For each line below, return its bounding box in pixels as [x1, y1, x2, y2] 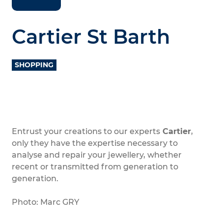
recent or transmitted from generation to [12, 162, 178, 171]
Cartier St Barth [12, 25, 170, 49]
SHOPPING [15, 60, 54, 69]
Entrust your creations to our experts [12, 127, 160, 136]
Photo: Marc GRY [12, 197, 79, 207]
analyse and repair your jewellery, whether [12, 150, 182, 160]
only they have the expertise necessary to [12, 138, 178, 148]
